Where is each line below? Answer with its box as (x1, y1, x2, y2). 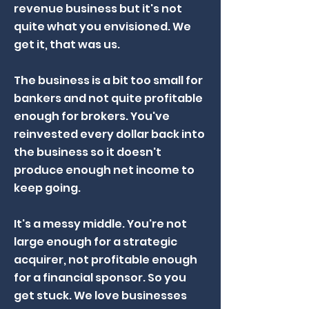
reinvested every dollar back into (14, 126, 205, 142)
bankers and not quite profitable (14, 90, 203, 106)
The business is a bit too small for (14, 72, 203, 88)
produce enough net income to (14, 162, 195, 178)
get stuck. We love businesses (14, 288, 187, 303)
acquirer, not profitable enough (14, 252, 197, 268)
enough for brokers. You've (14, 108, 170, 124)
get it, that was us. (14, 37, 120, 52)
